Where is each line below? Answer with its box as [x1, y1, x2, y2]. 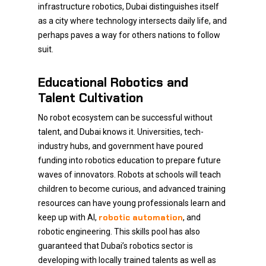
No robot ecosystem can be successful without [38, 113, 213, 122]
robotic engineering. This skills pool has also [38, 227, 200, 236]
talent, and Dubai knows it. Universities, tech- [38, 127, 204, 137]
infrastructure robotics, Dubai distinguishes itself [38, 2, 219, 11]
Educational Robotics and [38, 74, 188, 90]
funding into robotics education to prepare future [38, 156, 221, 165]
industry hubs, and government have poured [38, 141, 203, 151]
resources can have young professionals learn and [38, 198, 226, 208]
